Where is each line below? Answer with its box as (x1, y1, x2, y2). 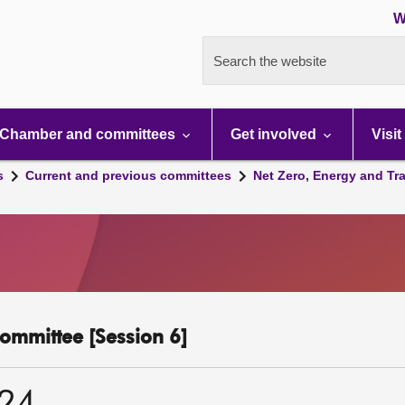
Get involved (231, 127, 320, 142)
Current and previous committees (25, 168, 231, 183)
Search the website (213, 53, 326, 69)
